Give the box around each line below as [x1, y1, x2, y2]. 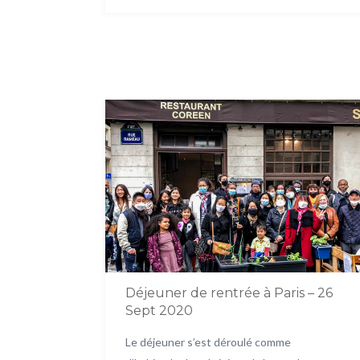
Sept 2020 [125, 302, 193, 318]
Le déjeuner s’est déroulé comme [125, 334, 291, 349]
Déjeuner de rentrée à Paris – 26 [125, 284, 333, 301]
